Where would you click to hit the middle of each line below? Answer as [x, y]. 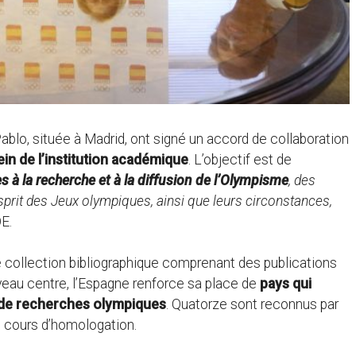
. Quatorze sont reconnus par [252, 305]
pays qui [286, 284]
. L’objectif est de [240, 159]
